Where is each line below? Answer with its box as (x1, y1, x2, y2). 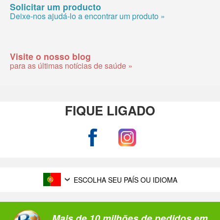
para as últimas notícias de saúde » (10, 59, 133, 71)
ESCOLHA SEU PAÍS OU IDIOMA (73, 174, 177, 185)
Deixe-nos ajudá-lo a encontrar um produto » (10, 10, 165, 22)
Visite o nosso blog (10, 50, 91, 62)
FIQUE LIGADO (64, 101, 155, 119)
